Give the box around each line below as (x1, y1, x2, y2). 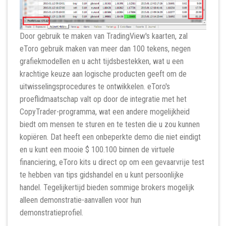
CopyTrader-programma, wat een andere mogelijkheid (20, 106, 190, 117)
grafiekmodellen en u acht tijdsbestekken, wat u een (20, 56, 184, 66)
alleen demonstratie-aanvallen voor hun (20, 195, 141, 205)
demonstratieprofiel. (20, 207, 83, 217)
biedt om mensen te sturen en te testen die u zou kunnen (20, 119, 200, 129)
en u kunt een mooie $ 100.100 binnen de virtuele (20, 144, 175, 154)
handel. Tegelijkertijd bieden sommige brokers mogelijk (20, 182, 194, 192)
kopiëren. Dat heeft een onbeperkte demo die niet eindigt (20, 132, 201, 142)
